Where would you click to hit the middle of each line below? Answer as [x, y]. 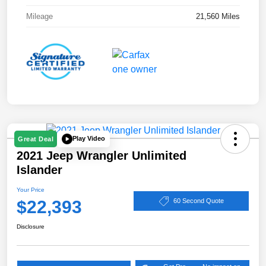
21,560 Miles [218, 16]
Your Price [31, 189]
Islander [39, 170]
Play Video [89, 139]
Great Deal [36, 139]
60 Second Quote [198, 201]
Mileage [39, 16]
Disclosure [31, 226]
